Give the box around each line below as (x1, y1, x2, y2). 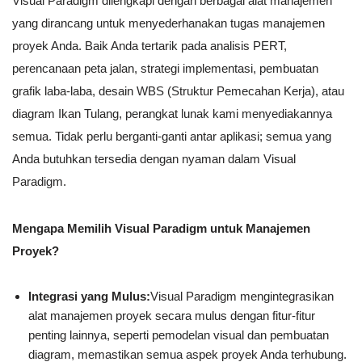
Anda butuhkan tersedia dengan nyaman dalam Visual (12, 151, 296, 166)
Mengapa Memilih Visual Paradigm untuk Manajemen (12, 221, 310, 235)
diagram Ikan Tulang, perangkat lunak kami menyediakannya (12, 106, 332, 120)
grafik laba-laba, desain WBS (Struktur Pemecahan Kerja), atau (12, 83, 344, 98)
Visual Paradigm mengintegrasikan (150, 288, 334, 303)
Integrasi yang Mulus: (28, 288, 150, 303)
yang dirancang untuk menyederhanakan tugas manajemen (12, 15, 325, 30)
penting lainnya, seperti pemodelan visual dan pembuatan (28, 327, 329, 342)
